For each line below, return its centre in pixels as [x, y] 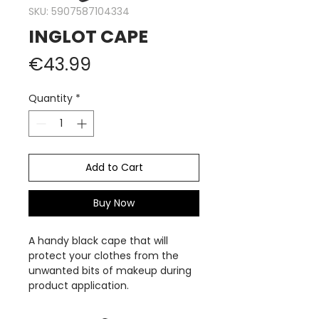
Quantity [51, 98]
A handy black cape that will [98, 241]
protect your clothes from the [104, 256]
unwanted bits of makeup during [110, 271]
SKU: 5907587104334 [79, 11]
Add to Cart [114, 167]
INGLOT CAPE [88, 37]
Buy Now [114, 203]
